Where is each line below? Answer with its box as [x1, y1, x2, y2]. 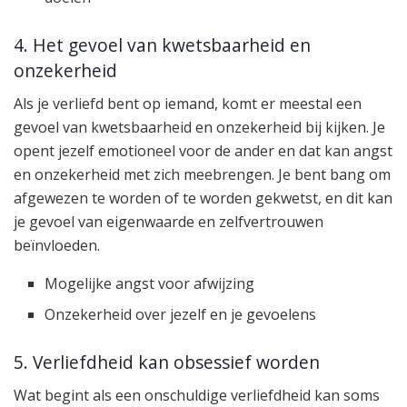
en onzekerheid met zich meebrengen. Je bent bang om [14, 164, 391, 185]
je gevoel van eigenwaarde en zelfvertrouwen [14, 212, 323, 233]
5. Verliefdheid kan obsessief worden [14, 349, 320, 374]
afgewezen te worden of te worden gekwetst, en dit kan [14, 188, 392, 209]
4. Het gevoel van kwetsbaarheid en [14, 32, 311, 57]
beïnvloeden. [14, 235, 100, 256]
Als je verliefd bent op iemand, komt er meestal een [14, 94, 362, 114]
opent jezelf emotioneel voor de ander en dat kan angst [14, 141, 392, 162]
